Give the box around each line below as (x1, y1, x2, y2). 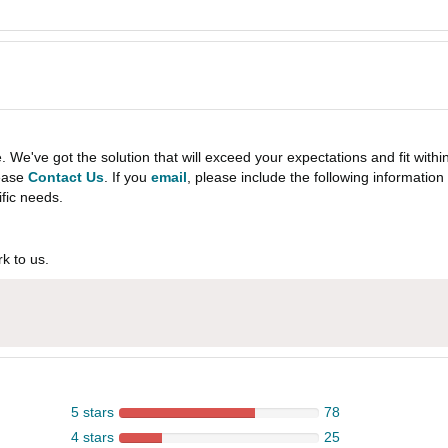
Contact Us (28, 169, 104, 186)
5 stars (71, 404, 114, 421)
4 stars (71, 429, 114, 446)
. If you (104, 169, 151, 186)
